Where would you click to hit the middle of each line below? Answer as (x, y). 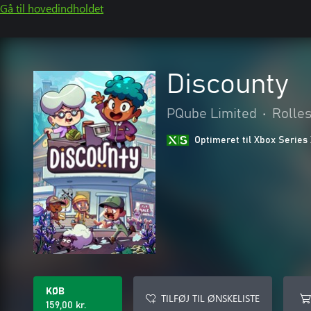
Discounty (227, 85)
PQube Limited (212, 114)
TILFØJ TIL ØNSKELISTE (210, 298)
